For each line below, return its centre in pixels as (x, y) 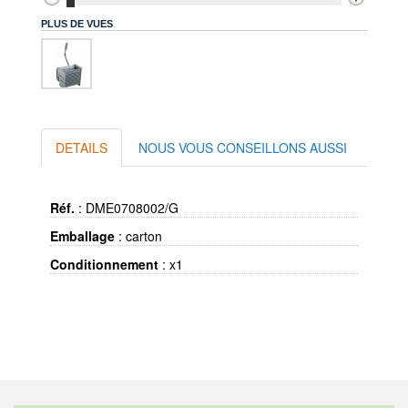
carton (144, 236)
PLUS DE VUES (77, 24)
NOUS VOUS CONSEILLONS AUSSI (243, 148)
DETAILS (82, 148)
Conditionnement (104, 264)
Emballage (82, 236)
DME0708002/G (132, 208)
